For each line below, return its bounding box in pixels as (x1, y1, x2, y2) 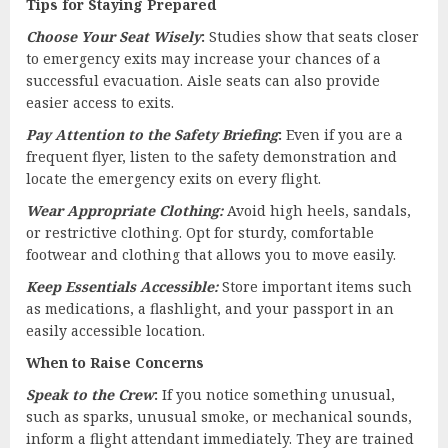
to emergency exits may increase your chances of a (26, 48, 381, 68)
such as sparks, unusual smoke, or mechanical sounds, (26, 406, 412, 426)
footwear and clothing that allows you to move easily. (26, 244, 396, 264)
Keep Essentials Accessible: (26, 276, 218, 296)
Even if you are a (282, 124, 403, 144)
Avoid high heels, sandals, (223, 200, 411, 220)
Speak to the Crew (26, 384, 154, 404)
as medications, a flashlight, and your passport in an (26, 298, 394, 318)
